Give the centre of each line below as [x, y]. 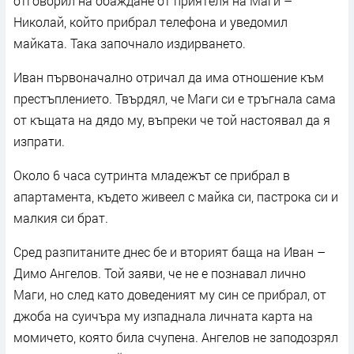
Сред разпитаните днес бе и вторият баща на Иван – [169, 251]
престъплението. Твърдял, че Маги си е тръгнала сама [175, 98]
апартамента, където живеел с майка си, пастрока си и [176, 196]
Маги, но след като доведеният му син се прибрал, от [170, 294]
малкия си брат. [61, 217]
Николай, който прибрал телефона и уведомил [151, 21]
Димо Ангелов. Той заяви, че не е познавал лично [160, 273]
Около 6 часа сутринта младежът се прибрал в [152, 175]
